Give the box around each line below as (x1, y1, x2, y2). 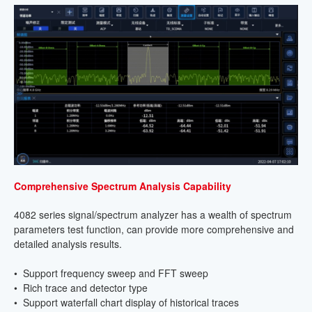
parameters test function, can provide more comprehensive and (14, 221, 294, 236)
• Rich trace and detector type (14, 280, 148, 295)
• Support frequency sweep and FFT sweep (14, 265, 208, 280)
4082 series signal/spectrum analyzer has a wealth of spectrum (14, 207, 292, 221)
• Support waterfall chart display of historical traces (14, 295, 239, 309)
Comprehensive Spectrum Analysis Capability (14, 178, 231, 193)
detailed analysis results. (14, 236, 122, 251)
